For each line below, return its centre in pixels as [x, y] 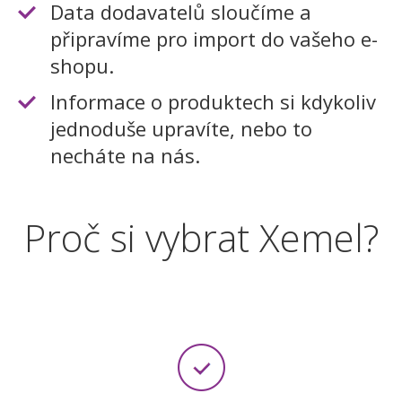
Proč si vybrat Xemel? [201, 237]
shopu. [82, 66]
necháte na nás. [125, 155]
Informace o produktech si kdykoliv [213, 101]
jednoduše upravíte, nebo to [181, 128]
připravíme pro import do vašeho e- [214, 39]
